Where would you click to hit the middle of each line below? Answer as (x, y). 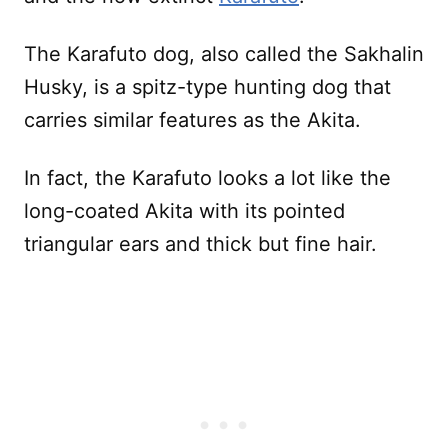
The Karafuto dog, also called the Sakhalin (224, 53)
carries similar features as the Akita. (192, 119)
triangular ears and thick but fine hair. (203, 243)
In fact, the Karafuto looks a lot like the (207, 177)
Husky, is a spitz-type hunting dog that (207, 86)
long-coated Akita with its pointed (184, 210)
